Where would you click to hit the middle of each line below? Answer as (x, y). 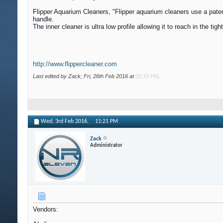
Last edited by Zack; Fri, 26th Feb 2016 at (84, 76)
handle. (43, 19)
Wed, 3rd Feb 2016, (65, 122)
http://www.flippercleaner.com (75, 64)
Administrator (106, 145)
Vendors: (46, 210)
